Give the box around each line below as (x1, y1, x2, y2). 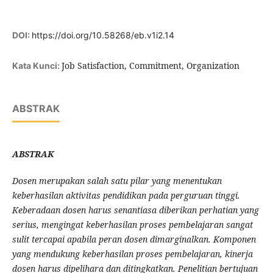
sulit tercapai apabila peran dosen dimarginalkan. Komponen (12, 233, 256, 246)
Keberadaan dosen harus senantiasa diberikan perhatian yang (12, 204, 259, 216)
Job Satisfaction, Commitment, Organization (61, 60, 239, 72)
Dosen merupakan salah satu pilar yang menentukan (12, 175, 222, 187)
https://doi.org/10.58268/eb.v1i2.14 (31, 30, 174, 41)
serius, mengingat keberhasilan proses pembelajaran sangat (12, 219, 253, 231)
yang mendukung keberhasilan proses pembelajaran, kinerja (12, 248, 253, 260)
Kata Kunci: (12, 60, 62, 71)
